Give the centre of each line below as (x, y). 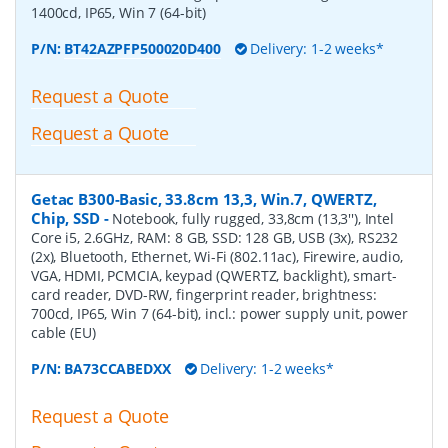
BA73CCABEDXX (117, 368)
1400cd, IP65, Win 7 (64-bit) (119, 12)
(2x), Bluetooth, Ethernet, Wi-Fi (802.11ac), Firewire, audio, (217, 256)
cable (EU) (63, 332)
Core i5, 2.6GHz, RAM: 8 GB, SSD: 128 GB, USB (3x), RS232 (215, 237)
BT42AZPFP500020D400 (142, 48)
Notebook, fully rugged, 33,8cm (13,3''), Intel (253, 218)
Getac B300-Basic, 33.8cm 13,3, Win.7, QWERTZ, (204, 198)
